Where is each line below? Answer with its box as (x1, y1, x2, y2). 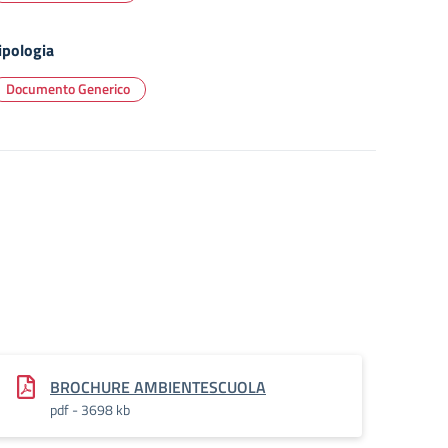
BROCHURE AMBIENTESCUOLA (50, 375, 266, 399)
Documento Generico (6, 78, 130, 99)
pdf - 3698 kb (50, 399, 130, 420)
